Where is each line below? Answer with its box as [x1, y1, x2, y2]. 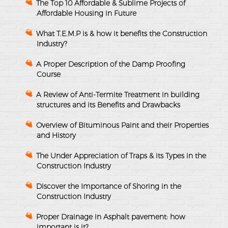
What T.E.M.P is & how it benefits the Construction [36, 28, 207, 38]
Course [37, 69, 61, 79]
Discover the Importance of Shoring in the [36, 181, 181, 191]
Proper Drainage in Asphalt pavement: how [36, 212, 185, 221]
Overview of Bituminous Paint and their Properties [36, 120, 209, 130]
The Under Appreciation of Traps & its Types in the [36, 151, 206, 160]
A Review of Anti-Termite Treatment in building [36, 90, 199, 99]
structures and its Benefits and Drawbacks [37, 100, 180, 109]
